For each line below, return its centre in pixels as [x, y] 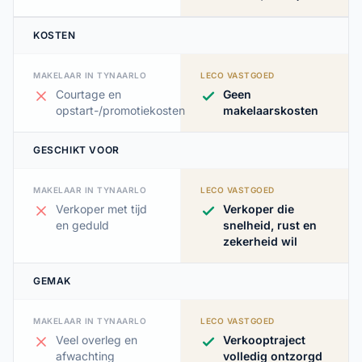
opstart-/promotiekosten [120, 110]
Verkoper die [259, 209]
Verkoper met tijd [101, 209]
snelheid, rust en [270, 225]
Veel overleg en [97, 340]
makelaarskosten [271, 110]
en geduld [82, 225]
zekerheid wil [260, 241]
